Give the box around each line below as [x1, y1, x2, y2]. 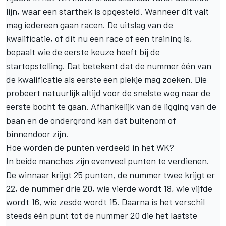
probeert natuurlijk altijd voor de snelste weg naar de [6, 87, 210, 98]
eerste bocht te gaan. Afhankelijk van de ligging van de [6, 100, 216, 112]
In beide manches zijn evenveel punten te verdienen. [6, 155, 209, 166]
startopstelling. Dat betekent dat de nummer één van [6, 60, 211, 71]
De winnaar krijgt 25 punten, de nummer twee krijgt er [6, 168, 215, 180]
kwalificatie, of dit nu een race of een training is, [6, 32, 192, 44]
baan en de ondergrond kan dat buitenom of [6, 114, 176, 126]
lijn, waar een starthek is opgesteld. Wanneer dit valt [6, 5, 209, 17]
